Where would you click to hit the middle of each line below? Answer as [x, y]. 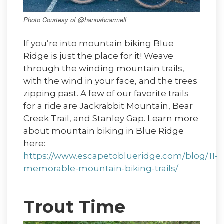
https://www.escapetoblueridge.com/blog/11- [121, 156]
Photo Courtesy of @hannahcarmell [75, 20]
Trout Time [74, 206]
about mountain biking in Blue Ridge [104, 131]
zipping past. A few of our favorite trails [106, 93]
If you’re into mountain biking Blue [99, 43]
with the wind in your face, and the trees [110, 81]
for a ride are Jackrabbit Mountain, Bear [108, 106]
